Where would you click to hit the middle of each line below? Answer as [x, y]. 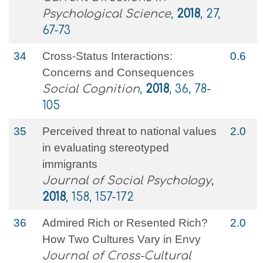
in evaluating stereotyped [106, 148]
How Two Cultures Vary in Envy [122, 239]
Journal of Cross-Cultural [117, 256]
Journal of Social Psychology [127, 181]
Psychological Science [107, 14]
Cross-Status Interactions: [107, 56]
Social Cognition [91, 89]
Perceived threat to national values [129, 131]
